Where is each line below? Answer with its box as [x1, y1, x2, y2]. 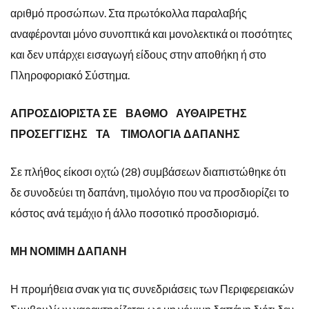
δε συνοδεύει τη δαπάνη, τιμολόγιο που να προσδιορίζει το [10, 185, 289, 199]
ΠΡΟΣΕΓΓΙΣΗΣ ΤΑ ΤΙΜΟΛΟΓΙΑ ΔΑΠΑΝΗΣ [10, 126, 240, 140]
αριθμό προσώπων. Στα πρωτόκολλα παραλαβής [10, 6, 247, 19]
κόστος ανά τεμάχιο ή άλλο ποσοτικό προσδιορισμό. [10, 206, 259, 219]
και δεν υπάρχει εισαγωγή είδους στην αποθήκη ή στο [10, 47, 266, 61]
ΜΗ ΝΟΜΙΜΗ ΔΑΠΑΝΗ [10, 243, 127, 257]
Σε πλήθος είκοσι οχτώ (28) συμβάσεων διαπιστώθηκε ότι [10, 164, 286, 178]
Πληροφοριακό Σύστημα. [10, 68, 130, 81]
